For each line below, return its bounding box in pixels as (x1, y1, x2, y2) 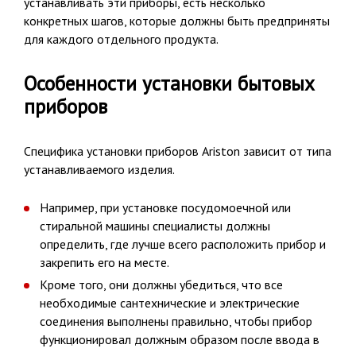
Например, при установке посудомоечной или (40, 199, 291, 216)
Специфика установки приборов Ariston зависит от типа (24, 143, 331, 160)
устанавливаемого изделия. (24, 161, 175, 178)
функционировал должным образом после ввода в (40, 331, 319, 348)
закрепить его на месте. (40, 254, 169, 271)
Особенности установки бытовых (24, 71, 315, 97)
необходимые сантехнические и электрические (40, 295, 300, 311)
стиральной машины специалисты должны (40, 218, 270, 234)
